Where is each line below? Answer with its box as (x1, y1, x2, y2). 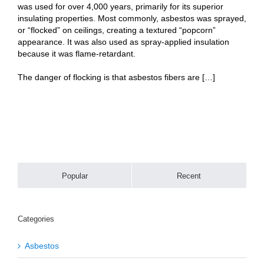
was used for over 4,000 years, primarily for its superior (18, 2, 223, 11)
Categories (18, 214, 54, 223)
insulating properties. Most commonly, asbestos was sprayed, (18, 14, 246, 23)
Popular (62, 171, 88, 180)
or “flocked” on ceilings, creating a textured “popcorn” (18, 25, 216, 35)
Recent (177, 171, 201, 180)
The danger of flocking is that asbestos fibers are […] (18, 72, 215, 82)
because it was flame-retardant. (18, 49, 136, 58)
